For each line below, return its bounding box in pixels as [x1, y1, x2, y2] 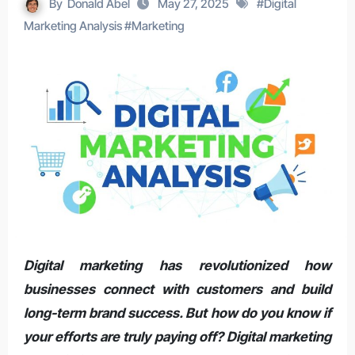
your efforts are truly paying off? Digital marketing [23, 328, 332, 345]
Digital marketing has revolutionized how [23, 257, 33, 273]
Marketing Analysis [23, 18, 122, 33]
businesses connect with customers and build [23, 281, 332, 297]
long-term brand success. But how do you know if [23, 304, 332, 321]
